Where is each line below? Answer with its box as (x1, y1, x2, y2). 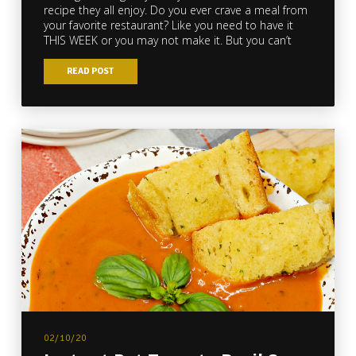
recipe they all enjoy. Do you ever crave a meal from (43, 2, 308, 17)
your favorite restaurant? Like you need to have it (43, 17, 293, 33)
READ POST (67, 65, 114, 77)
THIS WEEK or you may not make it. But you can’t (43, 32, 292, 48)
